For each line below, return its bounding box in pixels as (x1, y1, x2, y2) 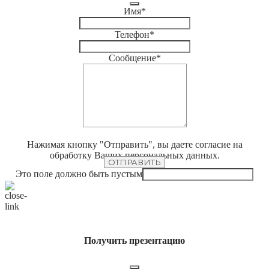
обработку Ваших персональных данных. (49, 150, 220, 160)
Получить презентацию (84, 235, 185, 246)
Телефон (115, 29, 150, 40)
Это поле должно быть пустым (16, 168, 142, 179)
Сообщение (108, 52, 156, 63)
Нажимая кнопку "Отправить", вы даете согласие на (26, 139, 243, 150)
